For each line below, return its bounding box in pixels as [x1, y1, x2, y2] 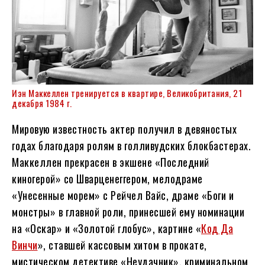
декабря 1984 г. [12, 96, 72, 110]
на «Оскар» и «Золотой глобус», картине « [12, 221, 201, 237]
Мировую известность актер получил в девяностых [12, 121, 237, 137]
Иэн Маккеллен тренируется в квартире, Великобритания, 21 [12, 86, 242, 100]
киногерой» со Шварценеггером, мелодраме [12, 171, 203, 187]
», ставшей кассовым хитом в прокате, [37, 237, 207, 253]
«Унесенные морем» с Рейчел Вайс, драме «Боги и [12, 188, 234, 203]
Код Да [201, 221, 233, 237]
